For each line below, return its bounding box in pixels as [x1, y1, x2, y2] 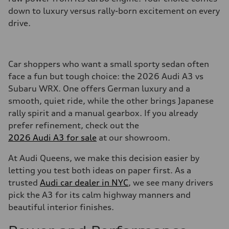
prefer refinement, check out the [8, 120, 141, 130]
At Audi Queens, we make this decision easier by [8, 153, 199, 163]
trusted [8, 177, 40, 188]
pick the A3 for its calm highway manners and [8, 190, 191, 200]
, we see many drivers [128, 177, 213, 188]
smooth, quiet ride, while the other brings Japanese [8, 96, 214, 106]
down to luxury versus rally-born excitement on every [8, 6, 220, 16]
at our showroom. [97, 132, 170, 143]
